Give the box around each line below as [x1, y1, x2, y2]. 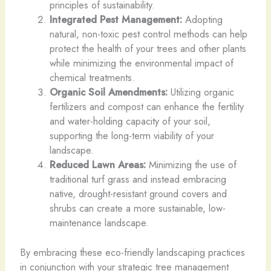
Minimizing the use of [146, 157, 237, 172]
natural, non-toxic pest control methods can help [50, 27, 248, 42]
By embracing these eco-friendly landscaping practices [19, 244, 245, 260]
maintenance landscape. [50, 215, 149, 230]
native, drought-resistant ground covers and [50, 186, 227, 201]
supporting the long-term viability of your [50, 128, 215, 143]
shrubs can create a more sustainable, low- [50, 201, 226, 216]
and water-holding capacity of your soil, [50, 114, 211, 129]
